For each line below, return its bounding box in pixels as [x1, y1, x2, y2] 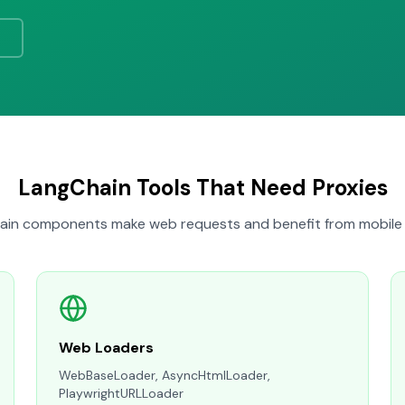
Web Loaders [59, 338, 154, 357]
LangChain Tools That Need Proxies [17, 174, 388, 202]
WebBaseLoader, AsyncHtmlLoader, [59, 367, 270, 383]
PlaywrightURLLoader [59, 385, 184, 401]
